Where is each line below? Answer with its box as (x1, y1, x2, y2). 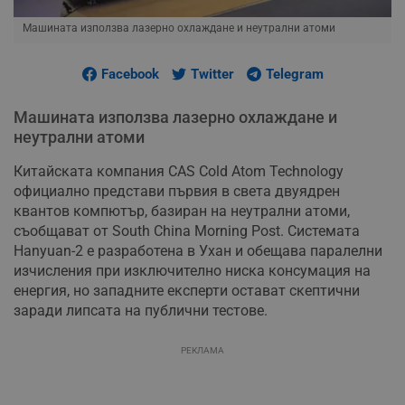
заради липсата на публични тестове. (14, 302, 268, 320)
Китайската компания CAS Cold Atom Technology (14, 163, 344, 181)
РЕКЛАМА (181, 345, 224, 356)
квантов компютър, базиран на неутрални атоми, (14, 202, 350, 221)
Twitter (190, 66, 234, 83)
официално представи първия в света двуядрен (14, 183, 340, 201)
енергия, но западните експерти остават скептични (14, 282, 360, 300)
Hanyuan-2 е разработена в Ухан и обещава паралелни (14, 242, 382, 260)
